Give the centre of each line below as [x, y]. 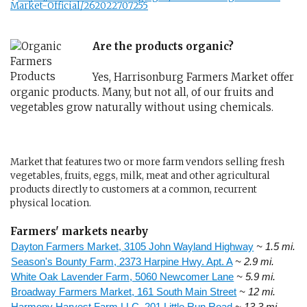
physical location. [51, 203]
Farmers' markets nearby [79, 232]
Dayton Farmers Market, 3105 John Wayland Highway [133, 247]
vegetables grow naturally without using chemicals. [142, 107]
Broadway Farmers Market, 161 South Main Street [124, 292]
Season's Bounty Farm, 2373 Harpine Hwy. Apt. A [122, 262]
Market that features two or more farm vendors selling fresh [147, 162]
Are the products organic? [163, 46]
